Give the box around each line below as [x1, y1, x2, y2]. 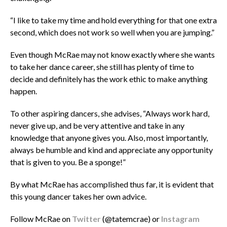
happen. [10, 86, 37, 96]
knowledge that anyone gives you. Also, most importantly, [10, 133, 208, 143]
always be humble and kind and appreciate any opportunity [10, 145, 213, 155]
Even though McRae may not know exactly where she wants [10, 50, 215, 60]
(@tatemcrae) [102, 214, 150, 224]
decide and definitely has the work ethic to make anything [10, 74, 208, 84]
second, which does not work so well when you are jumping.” [10, 27, 214, 37]
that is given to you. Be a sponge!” [10, 157, 126, 167]
